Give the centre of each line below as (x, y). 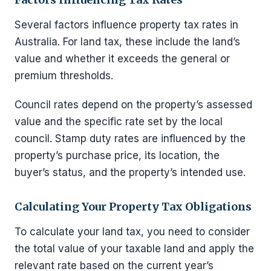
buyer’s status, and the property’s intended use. (130, 172)
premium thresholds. (64, 76)
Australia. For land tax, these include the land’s (127, 42)
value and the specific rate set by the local (119, 122)
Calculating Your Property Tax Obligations (133, 207)
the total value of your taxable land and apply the (134, 249)
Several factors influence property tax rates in (126, 25)
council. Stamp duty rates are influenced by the (130, 139)
